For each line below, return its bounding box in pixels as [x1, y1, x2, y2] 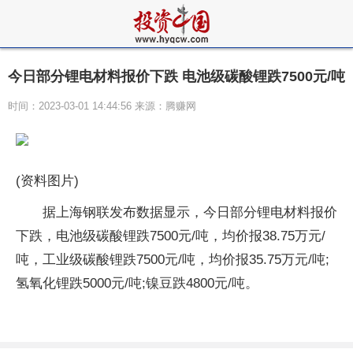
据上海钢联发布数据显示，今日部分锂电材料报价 [43, 205, 337, 220]
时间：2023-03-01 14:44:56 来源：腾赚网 [8, 100, 196, 112]
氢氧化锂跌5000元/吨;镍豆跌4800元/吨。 [16, 276, 258, 291]
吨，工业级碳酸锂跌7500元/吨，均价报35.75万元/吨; [16, 252, 329, 267]
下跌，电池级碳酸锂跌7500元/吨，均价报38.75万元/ [16, 229, 325, 243]
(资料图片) [16, 173, 79, 188]
